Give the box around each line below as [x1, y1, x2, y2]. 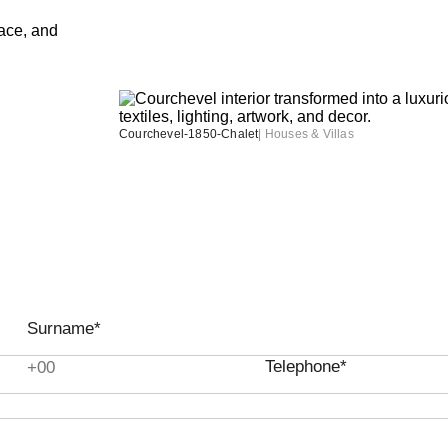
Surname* [27, 319, 101, 338]
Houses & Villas [264, 127, 354, 141]
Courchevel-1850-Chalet [119, 127, 259, 141]
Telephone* [264, 357, 347, 376]
